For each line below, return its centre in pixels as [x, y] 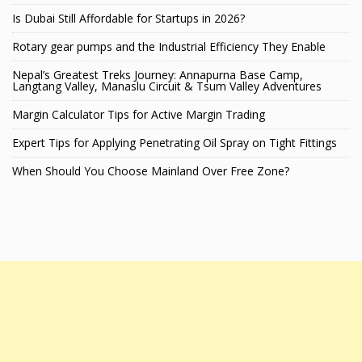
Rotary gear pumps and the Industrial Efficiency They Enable [169, 47]
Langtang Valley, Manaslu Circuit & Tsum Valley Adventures [167, 86]
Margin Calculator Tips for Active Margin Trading [139, 115]
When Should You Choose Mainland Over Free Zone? [151, 171]
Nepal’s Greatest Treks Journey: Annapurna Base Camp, [158, 75]
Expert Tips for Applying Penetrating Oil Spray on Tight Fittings [175, 143]
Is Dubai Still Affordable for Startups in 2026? [128, 19]
